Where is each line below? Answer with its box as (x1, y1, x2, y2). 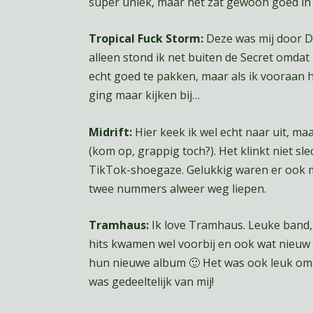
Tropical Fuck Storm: (88, 31, 206, 47)
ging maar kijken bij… (88, 87, 200, 103)
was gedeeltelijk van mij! (88, 274, 217, 290)
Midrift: (88, 124, 135, 140)
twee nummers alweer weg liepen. (88, 180, 266, 196)
